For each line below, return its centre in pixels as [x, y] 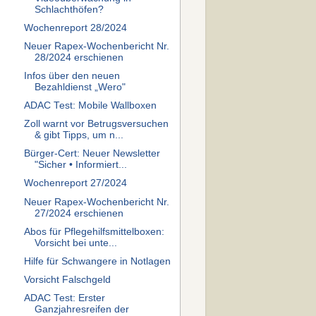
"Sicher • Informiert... [80, 165]
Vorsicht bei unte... [75, 243]
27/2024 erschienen [79, 213]
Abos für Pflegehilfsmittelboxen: [94, 231]
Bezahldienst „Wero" [80, 87]
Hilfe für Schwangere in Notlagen [97, 261]
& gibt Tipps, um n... [79, 135]
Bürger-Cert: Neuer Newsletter [92, 154]
